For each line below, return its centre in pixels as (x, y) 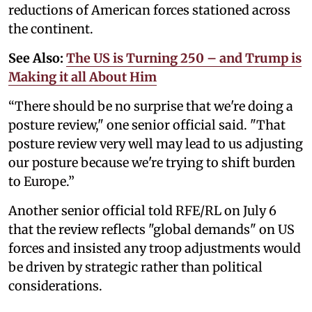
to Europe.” (41, 181)
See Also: (37, 58)
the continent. (51, 29)
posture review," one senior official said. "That (147, 125)
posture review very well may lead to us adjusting (156, 143)
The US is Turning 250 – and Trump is (184, 58)
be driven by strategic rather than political (135, 267)
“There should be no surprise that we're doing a (151, 106)
